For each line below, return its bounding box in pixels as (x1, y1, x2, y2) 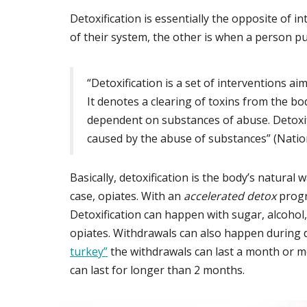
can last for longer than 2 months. (70, 262, 245, 278)
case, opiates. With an (70, 188, 184, 204)
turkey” (70, 244, 108, 259)
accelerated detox (184, 188, 276, 204)
